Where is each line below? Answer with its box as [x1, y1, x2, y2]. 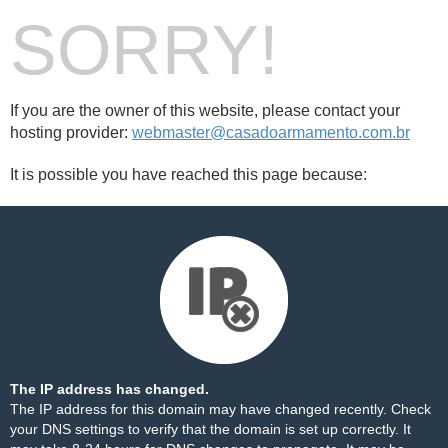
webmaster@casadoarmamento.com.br [132, 124, 410, 141]
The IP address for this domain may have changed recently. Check [10, 401, 431, 417]
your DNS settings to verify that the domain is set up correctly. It [10, 421, 411, 437]
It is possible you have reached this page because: [10, 166, 367, 183]
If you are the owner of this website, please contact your [10, 102, 400, 119]
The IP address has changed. [10, 381, 209, 397]
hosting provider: [10, 124, 132, 141]
